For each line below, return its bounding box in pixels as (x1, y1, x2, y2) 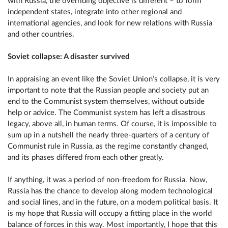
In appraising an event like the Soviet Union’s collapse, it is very (8, 75, 220, 83)
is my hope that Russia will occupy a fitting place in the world (8, 210, 212, 217)
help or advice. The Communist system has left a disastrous (8, 109, 206, 117)
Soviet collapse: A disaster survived (8, 53, 130, 61)
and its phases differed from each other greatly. (8, 154, 164, 161)
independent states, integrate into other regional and (8, 8, 182, 16)
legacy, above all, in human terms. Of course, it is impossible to (8, 120, 217, 128)
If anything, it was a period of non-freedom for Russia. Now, (8, 176, 207, 184)
